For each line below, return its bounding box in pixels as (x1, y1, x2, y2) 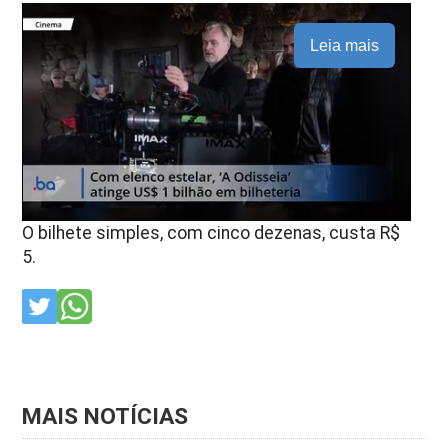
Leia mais (309, 36, 379, 54)
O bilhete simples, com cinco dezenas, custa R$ (22, 222, 401, 243)
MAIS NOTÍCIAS (22, 402, 189, 430)
